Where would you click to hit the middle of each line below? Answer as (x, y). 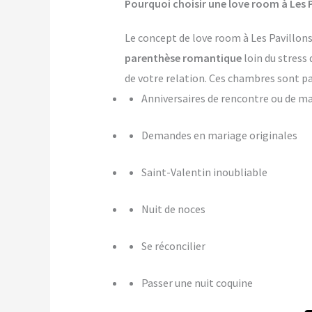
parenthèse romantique (183, 58)
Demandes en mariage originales (219, 135)
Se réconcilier (173, 246)
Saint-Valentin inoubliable (204, 172)
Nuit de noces (173, 209)
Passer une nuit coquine (197, 283)
